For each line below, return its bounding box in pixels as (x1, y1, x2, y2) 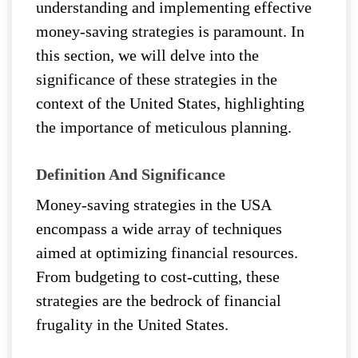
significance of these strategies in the (36, 70, 277, 89)
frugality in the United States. (36, 316, 229, 334)
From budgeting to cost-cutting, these (36, 268, 280, 286)
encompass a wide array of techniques (36, 220, 282, 238)
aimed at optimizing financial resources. (36, 244, 298, 262)
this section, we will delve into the (36, 46, 259, 65)
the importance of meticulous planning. (36, 118, 292, 137)
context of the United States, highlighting (36, 94, 304, 113)
